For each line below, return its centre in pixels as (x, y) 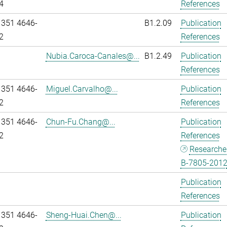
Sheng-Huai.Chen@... (84, 215)
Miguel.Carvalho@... (82, 89)
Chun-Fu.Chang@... (81, 122)
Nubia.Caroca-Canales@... (93, 56)
